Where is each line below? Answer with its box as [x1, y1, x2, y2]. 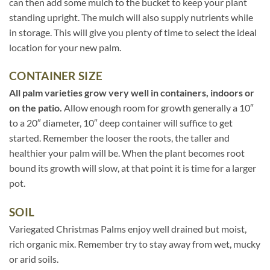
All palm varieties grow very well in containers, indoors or [9, 87, 254, 99]
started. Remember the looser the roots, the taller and [9, 132, 230, 144]
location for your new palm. [9, 41, 121, 53]
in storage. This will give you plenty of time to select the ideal [9, 26, 257, 38]
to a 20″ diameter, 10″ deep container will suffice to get [9, 117, 233, 129]
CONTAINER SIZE [9, 69, 103, 83]
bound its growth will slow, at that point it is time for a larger [9, 162, 256, 174]
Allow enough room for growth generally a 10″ [62, 102, 254, 114]
